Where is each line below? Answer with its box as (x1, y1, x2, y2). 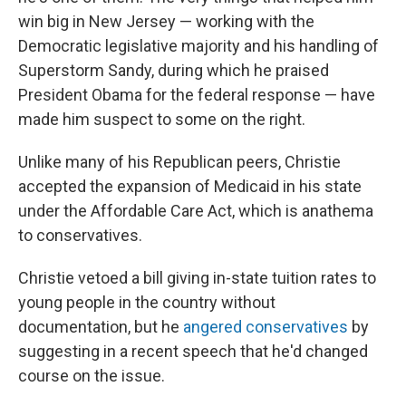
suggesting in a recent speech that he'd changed (18, 341, 368, 361)
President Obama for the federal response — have (18, 84, 375, 104)
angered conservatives (183, 316, 348, 336)
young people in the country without (18, 292, 275, 312)
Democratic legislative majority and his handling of (18, 35, 379, 55)
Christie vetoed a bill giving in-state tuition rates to (18, 267, 376, 287)
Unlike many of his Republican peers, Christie (18, 151, 341, 171)
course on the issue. (18, 365, 165, 385)
